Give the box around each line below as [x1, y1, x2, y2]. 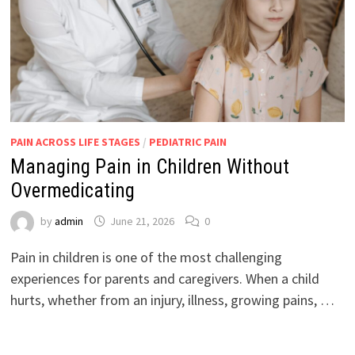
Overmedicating [10, 178, 135, 202]
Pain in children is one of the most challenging [10, 247, 282, 266]
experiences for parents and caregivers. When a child [10, 269, 319, 288]
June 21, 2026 [109, 213, 174, 228]
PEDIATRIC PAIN [148, 134, 227, 149]
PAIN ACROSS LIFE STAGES [10, 134, 140, 149]
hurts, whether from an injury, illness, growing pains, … [10, 290, 334, 309]
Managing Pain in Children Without [10, 155, 289, 178]
